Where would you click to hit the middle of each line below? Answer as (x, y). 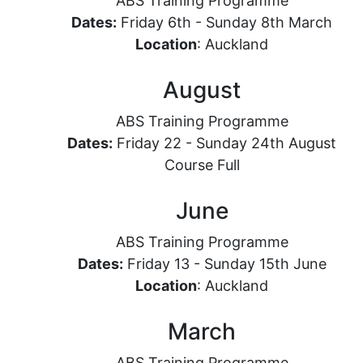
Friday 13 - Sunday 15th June (224, 264)
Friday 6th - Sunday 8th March (224, 22)
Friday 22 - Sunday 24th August (224, 143)
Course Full (202, 165)
